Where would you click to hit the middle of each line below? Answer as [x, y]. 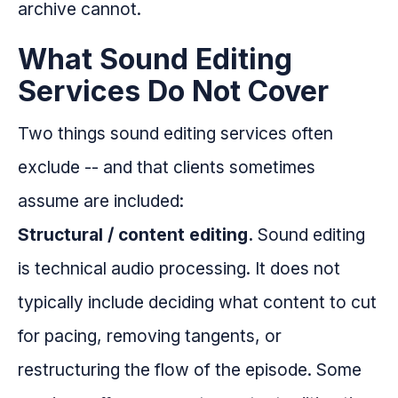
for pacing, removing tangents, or [150, 336]
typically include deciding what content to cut [197, 302]
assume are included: [101, 201]
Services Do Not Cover [173, 92]
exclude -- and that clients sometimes [167, 167]
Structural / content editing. [135, 235]
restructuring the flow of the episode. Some [190, 370]
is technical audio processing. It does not [179, 269]
